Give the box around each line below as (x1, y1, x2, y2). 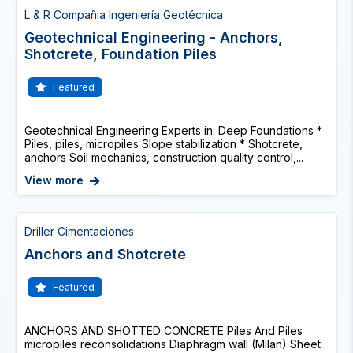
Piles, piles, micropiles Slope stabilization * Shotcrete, (24, 137, 303, 150)
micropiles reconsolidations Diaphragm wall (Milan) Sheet (24, 337, 321, 351)
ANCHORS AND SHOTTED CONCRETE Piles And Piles (24, 324, 303, 337)
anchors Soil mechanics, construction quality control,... (24, 150, 303, 164)
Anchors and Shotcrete (24, 246, 186, 262)
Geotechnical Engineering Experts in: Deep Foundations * (24, 124, 322, 137)
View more (24, 173, 84, 187)
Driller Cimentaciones (24, 225, 134, 238)
